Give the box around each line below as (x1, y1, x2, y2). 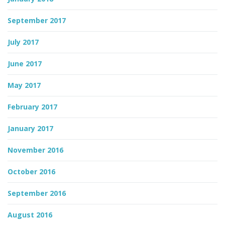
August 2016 (8, 210, 52, 219)
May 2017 (8, 80, 41, 90)
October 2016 (8, 167, 55, 176)
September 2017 (8, 16, 66, 25)
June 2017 (8, 59, 42, 68)
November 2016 (8, 145, 63, 155)
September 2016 (8, 188, 66, 198)
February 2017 (8, 102, 57, 111)
